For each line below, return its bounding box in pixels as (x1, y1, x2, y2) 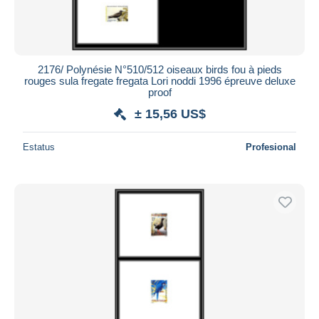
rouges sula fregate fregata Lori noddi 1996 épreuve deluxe (23, 74, 296, 87)
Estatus (23, 141, 55, 152)
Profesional (246, 141, 296, 152)
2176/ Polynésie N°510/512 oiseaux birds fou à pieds (37, 63, 282, 75)
